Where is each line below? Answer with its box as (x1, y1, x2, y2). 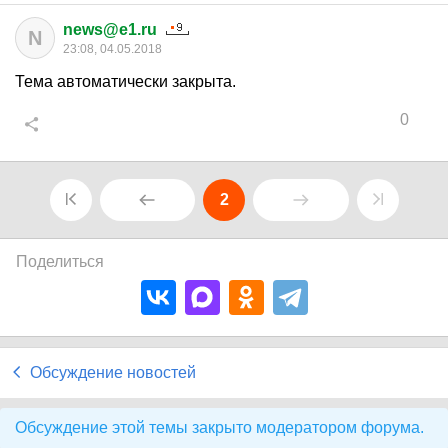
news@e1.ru (63, 21, 157, 38)
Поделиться (16, 253, 104, 270)
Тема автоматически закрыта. (15, 73, 236, 90)
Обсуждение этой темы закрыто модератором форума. (15, 419, 424, 436)
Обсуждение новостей (30, 364, 196, 381)
